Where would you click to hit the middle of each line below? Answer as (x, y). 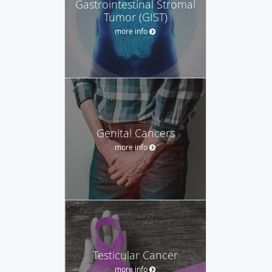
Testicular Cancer (135, 255)
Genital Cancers (135, 133)
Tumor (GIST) (135, 17)
